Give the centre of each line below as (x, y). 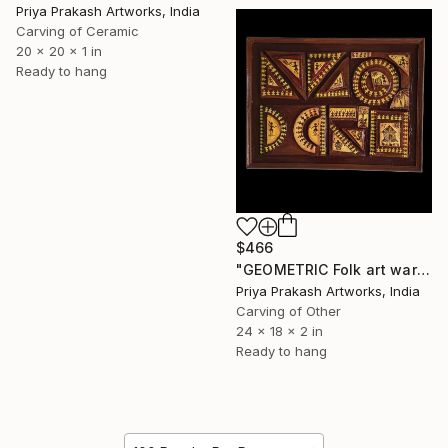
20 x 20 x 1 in (59, 51)
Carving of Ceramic (77, 31)
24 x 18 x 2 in (279, 330)
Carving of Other (288, 310)
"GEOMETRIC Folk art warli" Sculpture (423, 269)
